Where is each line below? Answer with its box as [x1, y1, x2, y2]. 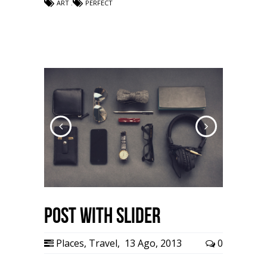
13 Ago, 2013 [122, 237, 182, 250]
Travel [89, 237, 117, 250]
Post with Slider [44, 204, 160, 228]
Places [56, 237, 84, 250]
